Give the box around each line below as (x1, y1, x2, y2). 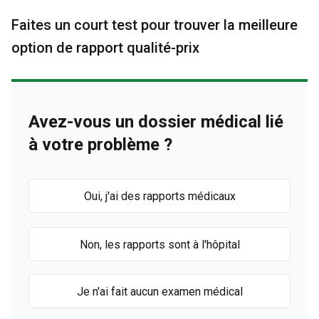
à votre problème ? (28, 135, 172, 155)
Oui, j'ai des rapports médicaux (83, 189, 236, 203)
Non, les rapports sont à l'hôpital (79, 237, 240, 251)
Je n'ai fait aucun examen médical (76, 284, 243, 298)
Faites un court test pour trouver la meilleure (11, 16, 298, 33)
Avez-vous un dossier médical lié (28, 112, 283, 132)
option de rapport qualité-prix (11, 39, 199, 56)
